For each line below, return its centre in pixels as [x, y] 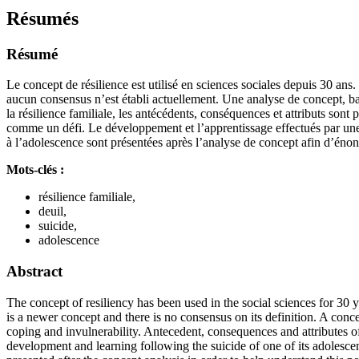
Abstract [34, 271]
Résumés [42, 18]
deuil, [52, 212]
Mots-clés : [35, 170]
